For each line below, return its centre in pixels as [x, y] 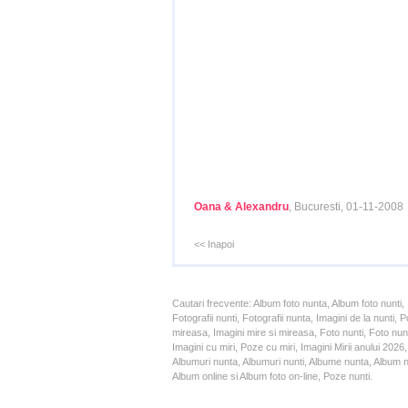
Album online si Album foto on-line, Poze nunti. [272, 376]
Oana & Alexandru [241, 207]
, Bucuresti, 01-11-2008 [346, 207]
